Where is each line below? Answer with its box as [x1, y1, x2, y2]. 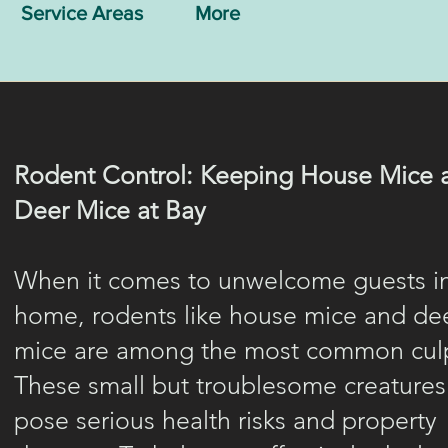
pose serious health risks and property [14, 405, 437, 435]
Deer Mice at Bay [14, 195, 206, 225]
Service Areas [21, 2, 143, 24]
